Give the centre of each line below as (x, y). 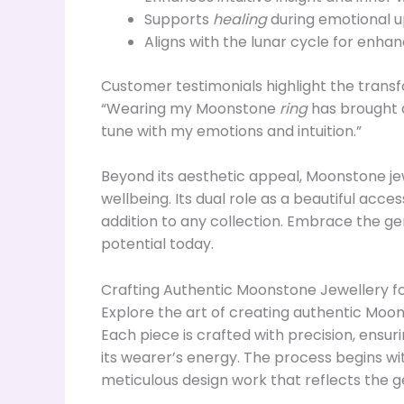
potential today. (157, 244)
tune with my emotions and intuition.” (231, 131)
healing (240, 19)
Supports (179, 19)
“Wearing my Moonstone (190, 108)
